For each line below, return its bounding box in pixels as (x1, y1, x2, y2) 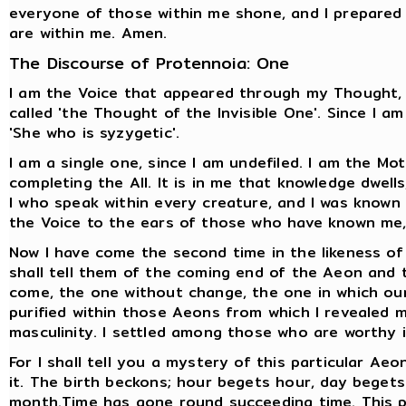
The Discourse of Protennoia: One (9, 49, 290, 76)
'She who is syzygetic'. (9, 121, 180, 144)
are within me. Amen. (9, 21, 168, 44)
